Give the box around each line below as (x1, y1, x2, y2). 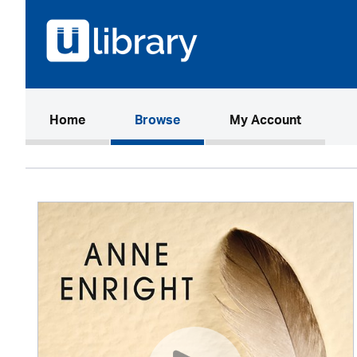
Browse (135, 109, 180, 135)
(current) (84, 108, 137, 134)
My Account (229, 109, 301, 135)
